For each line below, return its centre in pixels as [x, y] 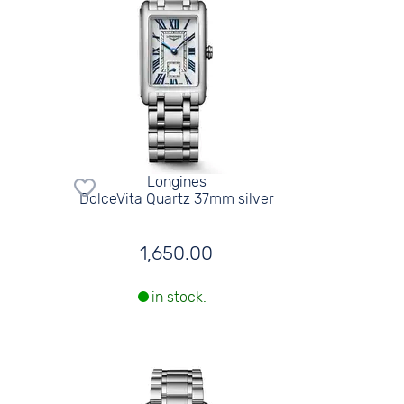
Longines [176, 181]
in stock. [179, 298]
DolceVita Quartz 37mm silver [176, 198]
